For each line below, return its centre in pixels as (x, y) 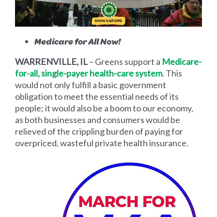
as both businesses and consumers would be (98, 120)
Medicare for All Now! (78, 41)
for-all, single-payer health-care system (89, 73)
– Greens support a (125, 62)
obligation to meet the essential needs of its (97, 97)
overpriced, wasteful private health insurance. (102, 143)
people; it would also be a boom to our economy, (104, 108)
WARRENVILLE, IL (52, 62)
